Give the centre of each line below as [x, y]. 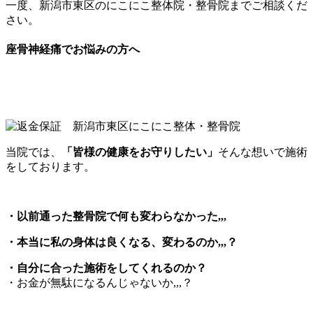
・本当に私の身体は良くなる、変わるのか [112, 242]
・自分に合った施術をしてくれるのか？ [106, 268]
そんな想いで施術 [263, 152]
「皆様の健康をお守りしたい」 [140, 152]
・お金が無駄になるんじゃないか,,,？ [99, 283]
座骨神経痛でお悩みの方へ [73, 50]
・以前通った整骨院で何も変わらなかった [112, 217]
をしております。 [50, 167]
